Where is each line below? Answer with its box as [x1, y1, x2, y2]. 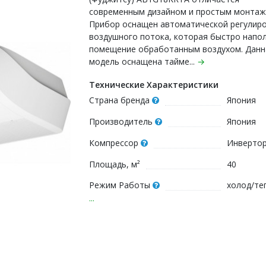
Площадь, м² [89, 158, 140, 170]
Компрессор [89, 137, 138, 148]
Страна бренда [89, 94, 150, 106]
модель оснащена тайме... [89, 55, 197, 67]
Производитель [89, 115, 153, 127]
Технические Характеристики [89, 78, 218, 90]
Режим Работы [89, 179, 150, 191]
